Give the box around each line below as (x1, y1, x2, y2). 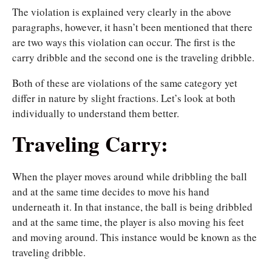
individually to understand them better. (12, 106, 179, 121)
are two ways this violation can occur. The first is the (12, 35, 236, 50)
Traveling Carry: (12, 128, 168, 160)
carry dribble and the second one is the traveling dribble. (12, 50, 254, 65)
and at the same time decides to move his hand (12, 185, 209, 199)
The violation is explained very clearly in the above (12, 5, 231, 19)
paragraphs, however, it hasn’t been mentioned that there (12, 20, 253, 35)
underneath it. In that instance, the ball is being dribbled (12, 200, 253, 214)
